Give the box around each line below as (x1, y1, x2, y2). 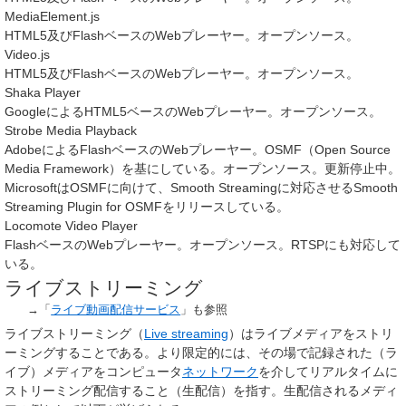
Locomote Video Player (5, 218, 138, 234)
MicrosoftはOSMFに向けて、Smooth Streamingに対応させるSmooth (5, 180, 398, 196)
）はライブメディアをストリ (228, 325, 393, 341)
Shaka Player (5, 85, 81, 101)
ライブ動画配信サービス (51, 304, 181, 317)
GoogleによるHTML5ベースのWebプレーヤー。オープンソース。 (5, 104, 382, 120)
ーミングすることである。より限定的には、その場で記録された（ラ (5, 344, 398, 360)
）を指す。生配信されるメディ (220, 382, 398, 398)
